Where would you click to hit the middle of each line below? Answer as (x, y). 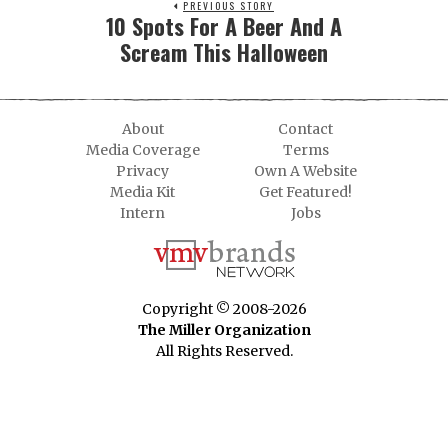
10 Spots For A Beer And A (224, 26)
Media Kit (142, 192)
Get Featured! (305, 192)
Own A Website (305, 171)
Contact (305, 129)
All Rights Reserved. (224, 351)
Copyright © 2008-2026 (224, 309)
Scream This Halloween (224, 52)
